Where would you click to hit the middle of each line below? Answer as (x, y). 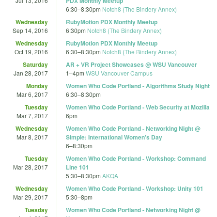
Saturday (35, 64)
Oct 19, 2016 (31, 51)
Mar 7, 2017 (32, 115)
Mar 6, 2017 (32, 94)
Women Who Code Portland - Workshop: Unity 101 (135, 188)
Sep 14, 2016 (30, 30)
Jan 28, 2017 (31, 73)
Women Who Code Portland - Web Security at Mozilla (138, 107)
